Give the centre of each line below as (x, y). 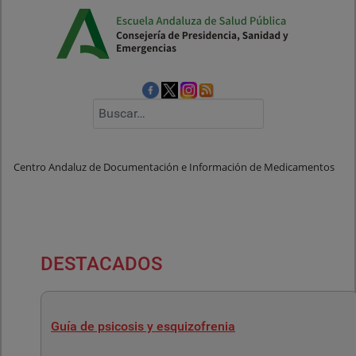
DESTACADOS (101, 264)
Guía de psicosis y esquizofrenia (143, 326)
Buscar (109, 106)
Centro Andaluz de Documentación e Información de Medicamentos (174, 168)
